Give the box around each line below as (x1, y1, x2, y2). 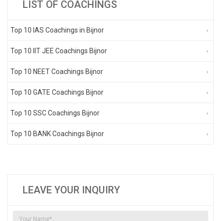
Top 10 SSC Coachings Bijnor (10, 109, 100, 117)
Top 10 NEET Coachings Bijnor (10, 67, 103, 75)
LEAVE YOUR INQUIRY (23, 184, 120, 196)
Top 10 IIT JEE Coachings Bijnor (10, 46, 107, 55)
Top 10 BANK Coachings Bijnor (10, 129, 104, 138)
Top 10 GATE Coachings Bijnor (10, 88, 104, 96)
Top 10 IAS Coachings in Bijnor (10, 26, 104, 34)
